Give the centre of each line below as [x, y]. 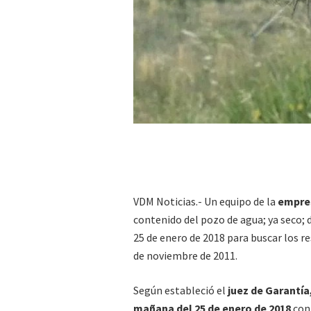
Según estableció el [179, 290]
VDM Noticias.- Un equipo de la [205, 201]
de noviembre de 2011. [185, 255]
